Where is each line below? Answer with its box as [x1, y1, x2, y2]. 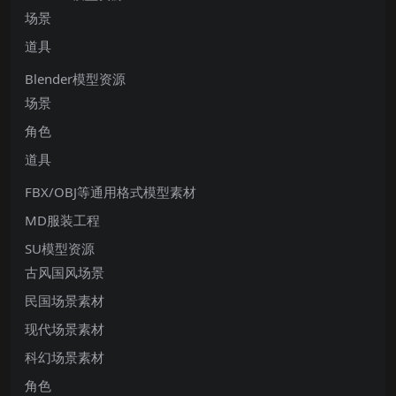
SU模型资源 [25, 239, 95, 257]
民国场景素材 [25, 291, 104, 309]
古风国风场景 [25, 263, 104, 281]
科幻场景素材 [25, 347, 104, 366]
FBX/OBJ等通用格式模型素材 [25, 182, 196, 201]
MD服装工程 [25, 210, 100, 229]
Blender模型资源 [25, 69, 126, 88]
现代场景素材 [25, 319, 104, 338]
